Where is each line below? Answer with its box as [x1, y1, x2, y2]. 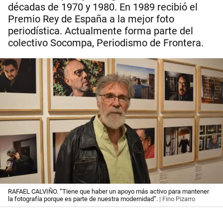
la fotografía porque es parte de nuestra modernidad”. [8, 195, 158, 203]
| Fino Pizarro [158, 195, 195, 203]
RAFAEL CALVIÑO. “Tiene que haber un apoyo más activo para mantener [8, 187, 209, 195]
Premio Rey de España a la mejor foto [8, 13, 174, 25]
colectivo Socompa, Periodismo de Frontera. [8, 37, 204, 49]
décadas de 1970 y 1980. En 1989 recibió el [8, 1, 198, 13]
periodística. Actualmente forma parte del [8, 25, 193, 37]
